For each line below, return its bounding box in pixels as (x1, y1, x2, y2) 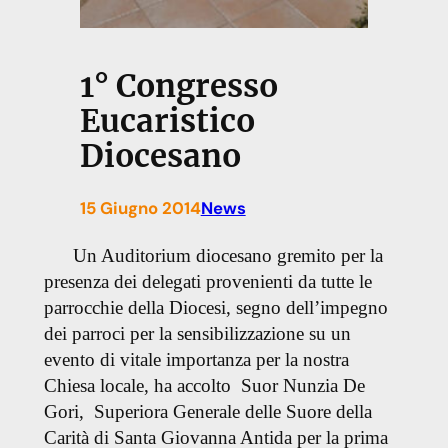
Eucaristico (79, 102, 255, 141)
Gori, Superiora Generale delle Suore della (43, 401, 372, 423)
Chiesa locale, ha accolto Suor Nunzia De (43, 375, 365, 397)
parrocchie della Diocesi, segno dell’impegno (43, 297, 388, 319)
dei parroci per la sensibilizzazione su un (43, 323, 351, 345)
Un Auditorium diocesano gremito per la (47, 245, 383, 267)
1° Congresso (79, 67, 278, 106)
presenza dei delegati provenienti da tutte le (43, 271, 372, 293)
